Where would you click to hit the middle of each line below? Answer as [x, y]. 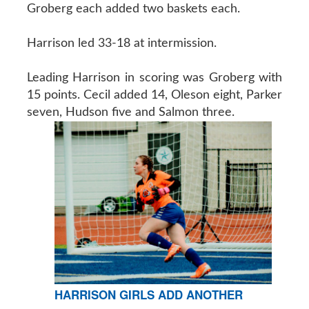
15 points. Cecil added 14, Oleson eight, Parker [154, 95]
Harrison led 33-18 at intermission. [121, 43]
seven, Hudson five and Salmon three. [130, 112]
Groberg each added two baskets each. [133, 9]
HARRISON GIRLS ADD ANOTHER [148, 295]
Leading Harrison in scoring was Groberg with [154, 78]
